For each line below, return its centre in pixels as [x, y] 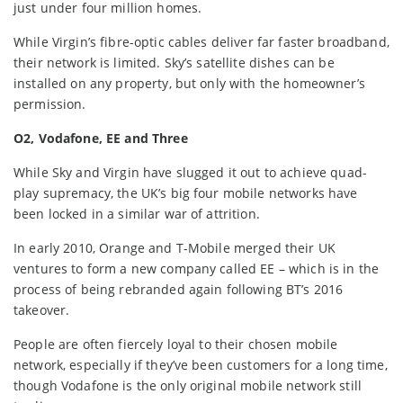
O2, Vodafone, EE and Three [101, 138]
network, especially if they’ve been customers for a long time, [201, 364]
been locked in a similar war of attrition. [137, 213]
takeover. [42, 309]
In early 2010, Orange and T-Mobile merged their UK [175, 247]
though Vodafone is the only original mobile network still [188, 385]
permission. [50, 103]
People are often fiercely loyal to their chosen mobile [176, 344]
